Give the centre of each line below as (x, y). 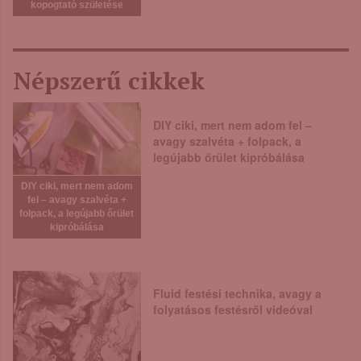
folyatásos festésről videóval (232, 309)
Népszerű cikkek (109, 81)
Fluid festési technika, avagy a (237, 293)
